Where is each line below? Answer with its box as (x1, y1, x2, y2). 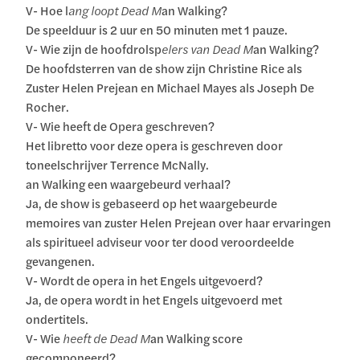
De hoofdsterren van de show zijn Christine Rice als (26, 59, 303, 77)
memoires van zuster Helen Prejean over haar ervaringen (26, 214, 332, 231)
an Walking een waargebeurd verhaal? (26, 175, 231, 193)
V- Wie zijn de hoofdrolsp (26, 40, 162, 58)
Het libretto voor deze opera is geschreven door (26, 137, 284, 154)
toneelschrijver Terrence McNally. (26, 156, 210, 174)
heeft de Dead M (60, 329, 151, 347)
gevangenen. (26, 252, 96, 270)
